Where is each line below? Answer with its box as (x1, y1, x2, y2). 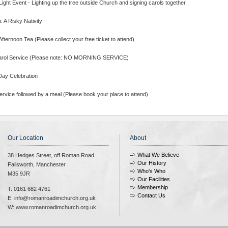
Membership (137, 184, 168, 190)
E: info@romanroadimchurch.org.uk (8, 195, 96, 201)
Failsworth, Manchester (8, 161, 66, 167)
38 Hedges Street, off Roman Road (8, 152, 94, 158)
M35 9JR (8, 170, 30, 177)
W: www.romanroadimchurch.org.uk (8, 204, 96, 210)
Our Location (8, 134, 43, 141)
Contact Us (137, 192, 165, 198)
